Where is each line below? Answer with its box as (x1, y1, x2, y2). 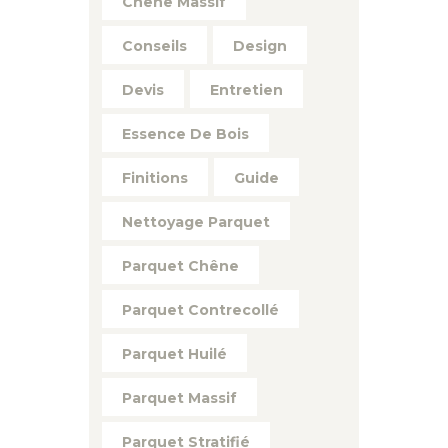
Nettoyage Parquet (122, 212, 270, 231)
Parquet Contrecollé (122, 300, 279, 319)
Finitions (122, 168, 188, 187)
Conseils (122, 36, 187, 55)
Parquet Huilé (122, 344, 227, 363)
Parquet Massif (122, 388, 237, 407)
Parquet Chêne (122, 256, 239, 275)
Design (233, 36, 287, 55)
